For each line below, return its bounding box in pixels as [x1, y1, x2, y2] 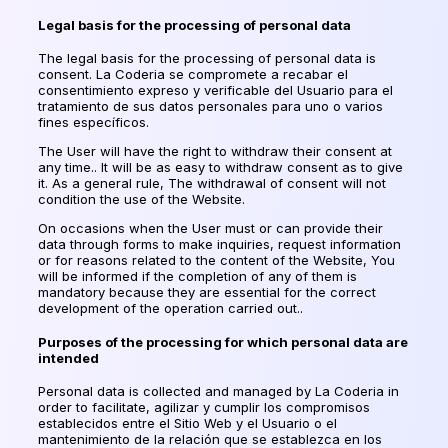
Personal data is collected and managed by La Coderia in [38, 382, 399, 399]
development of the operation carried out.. [38, 300, 303, 317]
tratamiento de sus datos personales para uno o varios [38, 98, 383, 115]
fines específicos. [38, 114, 149, 131]
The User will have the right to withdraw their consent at [38, 143, 392, 160]
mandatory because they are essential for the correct [38, 284, 376, 301]
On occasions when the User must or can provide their [38, 220, 383, 237]
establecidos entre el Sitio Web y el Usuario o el [38, 414, 337, 431]
